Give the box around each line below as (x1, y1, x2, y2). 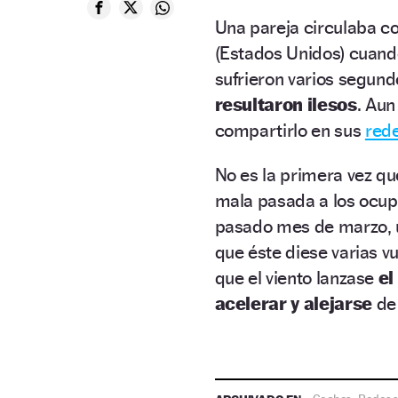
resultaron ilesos (214, 93, 357, 115)
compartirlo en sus (214, 119, 365, 141)
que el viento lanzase (214, 267, 378, 289)
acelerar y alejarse (214, 292, 372, 314)
